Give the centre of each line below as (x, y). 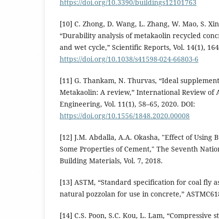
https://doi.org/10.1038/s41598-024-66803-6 (129, 59)
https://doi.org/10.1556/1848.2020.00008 (125, 116)
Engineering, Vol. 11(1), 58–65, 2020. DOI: (127, 104)
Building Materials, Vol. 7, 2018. (111, 161)
